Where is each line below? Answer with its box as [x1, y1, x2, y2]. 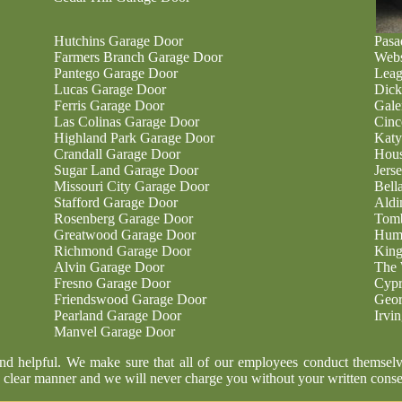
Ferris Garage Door [54, 98, 164, 113]
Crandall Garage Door [54, 146, 180, 162]
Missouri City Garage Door [54, 179, 209, 194]
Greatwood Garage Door [54, 227, 196, 242]
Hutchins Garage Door [54, 33, 183, 48]
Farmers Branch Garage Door [54, 49, 223, 65]
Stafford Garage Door [54, 195, 178, 210]
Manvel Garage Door [54, 324, 175, 339]
